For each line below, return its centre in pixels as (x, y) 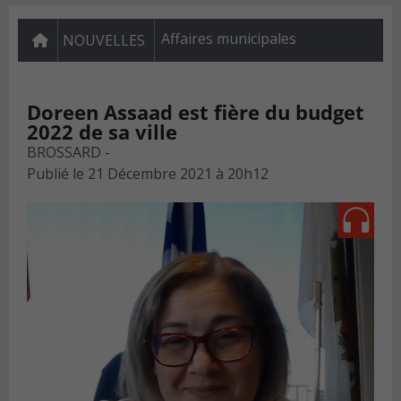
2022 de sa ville (102, 132)
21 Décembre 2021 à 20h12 (178, 174)
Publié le (55, 174)
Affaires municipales (229, 39)
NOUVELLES (104, 41)
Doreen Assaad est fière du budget (196, 112)
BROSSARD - (68, 153)
